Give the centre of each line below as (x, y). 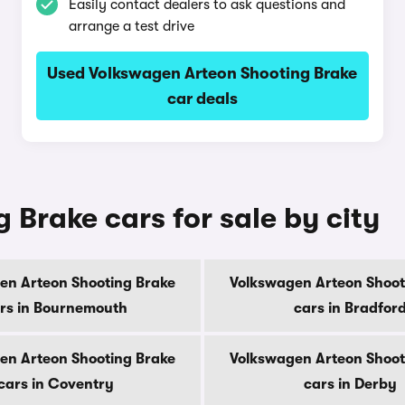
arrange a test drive (131, 26)
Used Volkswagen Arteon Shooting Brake (202, 73)
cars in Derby (350, 384)
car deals (202, 99)
